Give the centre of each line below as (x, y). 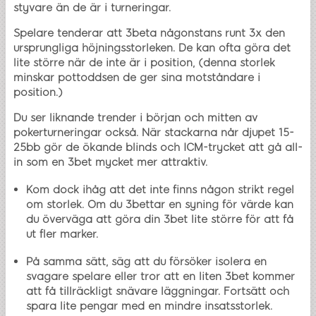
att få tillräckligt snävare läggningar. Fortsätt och (158, 292)
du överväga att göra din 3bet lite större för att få (160, 220)
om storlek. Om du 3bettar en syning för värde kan (160, 205)
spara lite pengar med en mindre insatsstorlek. (151, 306)
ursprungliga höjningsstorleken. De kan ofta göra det (152, 48)
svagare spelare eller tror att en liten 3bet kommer (160, 277)
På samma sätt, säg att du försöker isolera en (146, 262)
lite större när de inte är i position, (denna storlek (144, 63)
